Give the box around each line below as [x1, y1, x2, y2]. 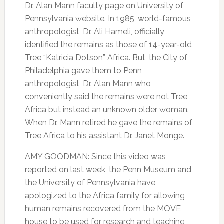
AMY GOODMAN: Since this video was [24, 152, 166, 161]
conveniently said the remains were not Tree [24, 92, 187, 101]
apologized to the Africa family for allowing [24, 191, 185, 200]
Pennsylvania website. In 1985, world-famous [24, 14, 191, 23]
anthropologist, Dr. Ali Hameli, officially [24, 27, 164, 36]
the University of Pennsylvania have [24, 178, 155, 187]
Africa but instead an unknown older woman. [24, 105, 189, 114]
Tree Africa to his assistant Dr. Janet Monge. [24, 131, 184, 140]
